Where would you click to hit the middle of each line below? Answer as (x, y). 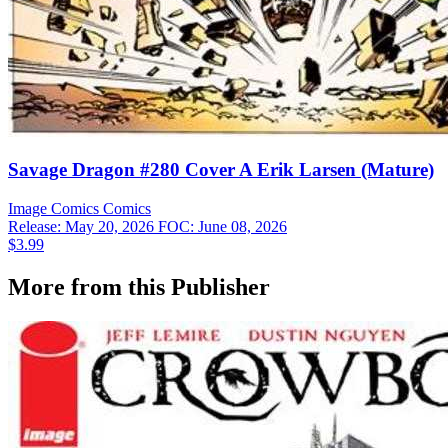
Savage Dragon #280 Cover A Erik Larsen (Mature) (221, 170)
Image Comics (53, 209)
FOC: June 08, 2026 (222, 227)
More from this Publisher (139, 286)
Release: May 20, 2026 (83, 227)
